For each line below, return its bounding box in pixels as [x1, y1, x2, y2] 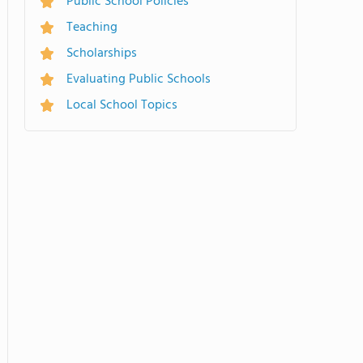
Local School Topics [66, 95, 177, 116]
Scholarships [66, 43, 137, 64]
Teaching [66, 17, 117, 38]
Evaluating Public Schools [66, 69, 211, 90]
